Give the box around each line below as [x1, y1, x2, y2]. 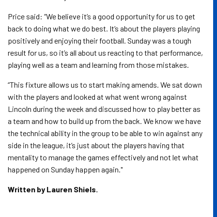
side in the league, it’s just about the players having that [8, 140, 185, 150]
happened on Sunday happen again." [8, 165, 123, 174]
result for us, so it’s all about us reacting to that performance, [8, 48, 203, 57]
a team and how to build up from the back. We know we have [8, 116, 201, 125]
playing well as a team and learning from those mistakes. [8, 60, 190, 69]
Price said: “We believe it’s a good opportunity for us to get [8, 12, 195, 21]
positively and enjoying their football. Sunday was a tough [8, 36, 191, 45]
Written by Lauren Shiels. [8, 185, 98, 194]
